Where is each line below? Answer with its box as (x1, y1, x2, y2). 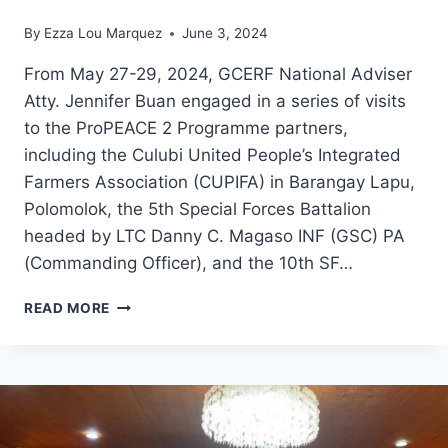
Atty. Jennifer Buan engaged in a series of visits (24, 91, 406, 112)
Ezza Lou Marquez (44, 25, 163, 42)
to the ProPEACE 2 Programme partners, (24, 118, 348, 139)
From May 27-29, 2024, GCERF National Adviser (24, 64, 412, 85)
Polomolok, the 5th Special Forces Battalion (24, 199, 371, 220)
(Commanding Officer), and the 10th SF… (24, 253, 353, 274)
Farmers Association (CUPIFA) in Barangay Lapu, (24, 172, 415, 193)
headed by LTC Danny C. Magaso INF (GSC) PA (24, 226, 405, 247)
